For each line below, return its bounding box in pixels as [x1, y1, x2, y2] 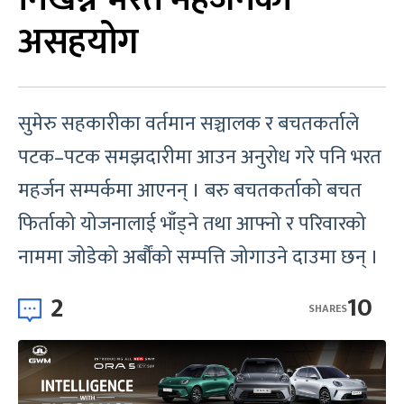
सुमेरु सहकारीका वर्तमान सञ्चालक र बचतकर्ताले [18, 107, 359, 141]
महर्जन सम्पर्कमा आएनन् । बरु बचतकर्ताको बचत [18, 174, 362, 207]
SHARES [308, 298, 347, 317]
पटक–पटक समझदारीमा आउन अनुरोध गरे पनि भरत [18, 141, 381, 174]
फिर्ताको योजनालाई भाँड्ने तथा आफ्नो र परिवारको [18, 207, 366, 241]
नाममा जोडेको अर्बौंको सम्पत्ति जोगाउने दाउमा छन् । [18, 241, 379, 274]
